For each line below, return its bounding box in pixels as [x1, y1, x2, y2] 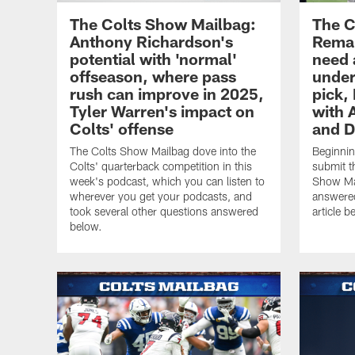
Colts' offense [70, 118, 174, 138]
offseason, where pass [70, 66, 236, 86]
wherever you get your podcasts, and [70, 189, 252, 203]
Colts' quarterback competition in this [70, 158, 252, 173]
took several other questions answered [70, 204, 258, 218]
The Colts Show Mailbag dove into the [70, 143, 256, 158]
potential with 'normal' [70, 48, 237, 68]
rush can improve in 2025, [70, 83, 264, 103]
